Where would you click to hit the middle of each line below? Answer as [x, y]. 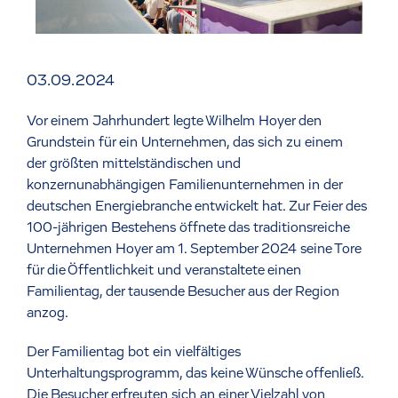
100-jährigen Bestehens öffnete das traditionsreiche [188, 227]
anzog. [48, 312]
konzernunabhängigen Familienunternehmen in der [184, 184]
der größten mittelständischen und [134, 163]
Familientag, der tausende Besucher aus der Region [183, 291]
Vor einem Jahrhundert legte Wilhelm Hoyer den [174, 120]
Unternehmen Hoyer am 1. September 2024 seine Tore [194, 248]
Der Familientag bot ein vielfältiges [134, 351]
